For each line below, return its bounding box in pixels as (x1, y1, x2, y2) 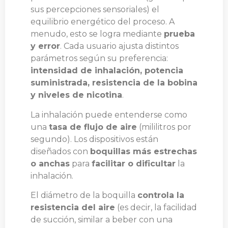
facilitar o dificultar (92, 158, 176, 168)
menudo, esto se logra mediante (31, 29, 164, 39)
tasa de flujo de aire (49, 122, 137, 132)
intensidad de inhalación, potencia (31, 66, 183, 76)
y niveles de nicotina (31, 90, 122, 100)
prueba (164, 29, 195, 39)
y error (31, 41, 60, 51)
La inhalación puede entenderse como (31, 109, 187, 120)
